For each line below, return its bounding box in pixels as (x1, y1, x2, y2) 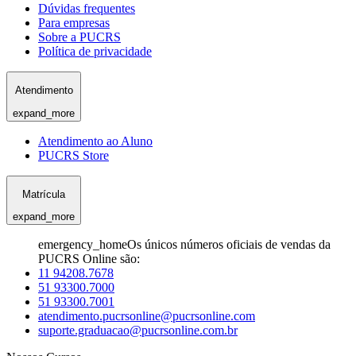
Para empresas (38, 15, 110, 29)
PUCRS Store (38, 148, 109, 162)
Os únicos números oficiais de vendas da (127, 238, 331, 252)
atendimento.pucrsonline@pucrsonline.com (38, 309, 255, 323)
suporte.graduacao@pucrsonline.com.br (38, 323, 238, 338)
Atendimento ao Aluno (38, 133, 153, 148)
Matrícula (22, 188, 65, 200)
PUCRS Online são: (38, 252, 140, 266)
